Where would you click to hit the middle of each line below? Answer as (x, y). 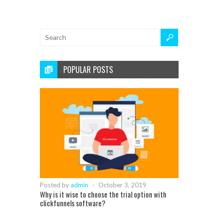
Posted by (55, 185)
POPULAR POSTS (88, 69)
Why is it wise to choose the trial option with (103, 194)
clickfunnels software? (73, 203)
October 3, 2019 (122, 185)
